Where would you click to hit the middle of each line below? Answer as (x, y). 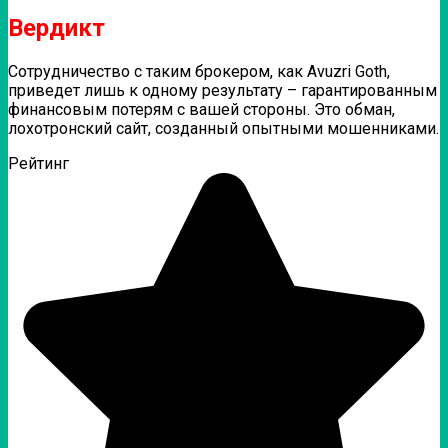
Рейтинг (38, 164)
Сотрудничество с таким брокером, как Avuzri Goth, (199, 72)
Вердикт (56, 28)
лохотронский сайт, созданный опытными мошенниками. (223, 129)
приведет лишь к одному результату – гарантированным (222, 91)
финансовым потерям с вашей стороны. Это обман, (201, 110)
